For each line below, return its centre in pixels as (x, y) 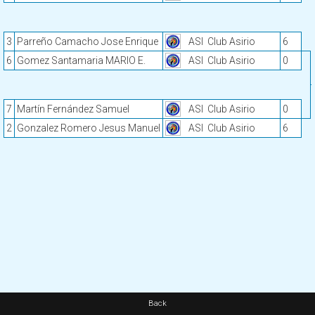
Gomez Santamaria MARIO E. (81, 60)
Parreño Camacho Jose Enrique (88, 41)
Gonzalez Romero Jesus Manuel (89, 128)
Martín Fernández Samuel (73, 109)
